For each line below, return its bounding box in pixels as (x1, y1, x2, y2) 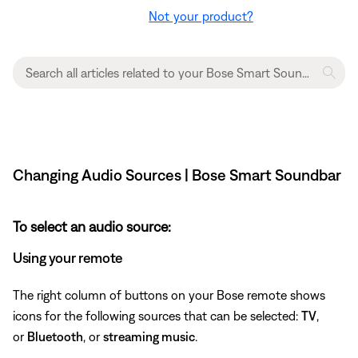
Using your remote (13, 249, 123, 266)
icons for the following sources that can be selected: (13, 308, 301, 323)
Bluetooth (27, 328, 83, 344)
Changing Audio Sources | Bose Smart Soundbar (13, 165, 341, 184)
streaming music (103, 328, 195, 344)
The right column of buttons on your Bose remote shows (13, 287, 325, 302)
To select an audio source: (13, 217, 171, 235)
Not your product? (149, 8, 253, 23)
